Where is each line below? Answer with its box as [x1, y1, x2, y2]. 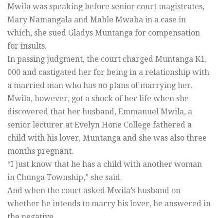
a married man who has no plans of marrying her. [7, 80, 193, 90]
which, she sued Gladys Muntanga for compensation [7, 28, 200, 37]
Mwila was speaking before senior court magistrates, [7, 1, 204, 11]
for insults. [7, 41, 47, 51]
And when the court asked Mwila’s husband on [7, 185, 181, 195]
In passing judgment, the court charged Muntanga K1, [7, 54, 207, 64]
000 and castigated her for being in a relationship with [7, 67, 209, 77]
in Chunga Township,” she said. [7, 172, 122, 182]
